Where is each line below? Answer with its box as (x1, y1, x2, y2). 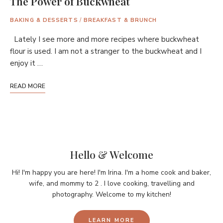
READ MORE (10, 82, 45, 91)
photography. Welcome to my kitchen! (52, 190, 171, 200)
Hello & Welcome (70, 147, 153, 162)
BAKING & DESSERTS (10, 16, 78, 24)
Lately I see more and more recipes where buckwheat (10, 34, 199, 45)
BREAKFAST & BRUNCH (83, 16, 157, 24)
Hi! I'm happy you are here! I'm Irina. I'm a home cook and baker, (12, 168, 211, 178)
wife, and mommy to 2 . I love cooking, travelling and (28, 179, 195, 189)
